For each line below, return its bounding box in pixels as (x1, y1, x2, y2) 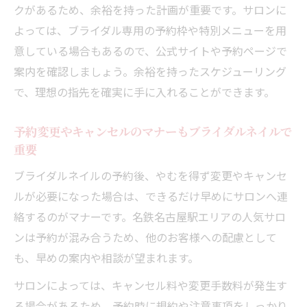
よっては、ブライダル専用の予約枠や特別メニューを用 (14, 21, 286, 38)
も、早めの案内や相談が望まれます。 (14, 249, 199, 266)
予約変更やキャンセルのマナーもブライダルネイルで (14, 123, 292, 139)
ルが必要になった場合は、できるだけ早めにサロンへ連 (14, 187, 288, 204)
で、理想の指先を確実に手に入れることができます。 (14, 83, 275, 100)
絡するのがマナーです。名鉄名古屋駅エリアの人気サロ (14, 208, 286, 225)
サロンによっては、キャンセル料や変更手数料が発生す (14, 276, 287, 293)
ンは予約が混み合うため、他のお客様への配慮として (14, 228, 277, 245)
